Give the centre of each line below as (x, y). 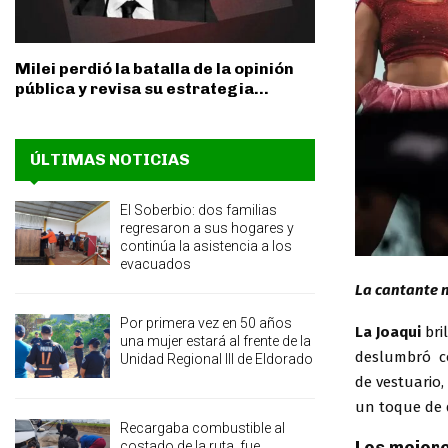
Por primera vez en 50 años (206, 323)
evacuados (155, 264)
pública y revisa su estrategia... (142, 89)
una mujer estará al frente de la (215, 341)
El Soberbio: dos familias (198, 210)
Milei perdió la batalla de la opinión (154, 69)
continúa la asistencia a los (206, 246)
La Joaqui (390, 332)
